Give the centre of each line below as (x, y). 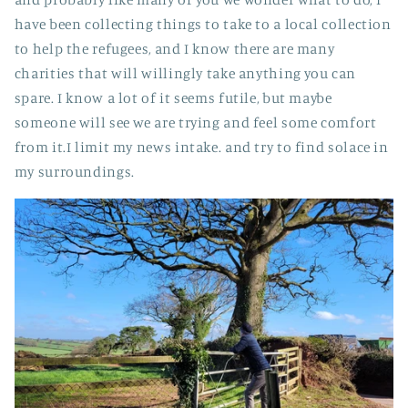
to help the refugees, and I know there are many (174, 49)
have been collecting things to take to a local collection (203, 25)
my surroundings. (74, 172)
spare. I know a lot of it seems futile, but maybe (173, 98)
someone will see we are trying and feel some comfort (195, 123)
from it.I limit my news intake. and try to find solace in (201, 148)
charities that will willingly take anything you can (185, 74)
